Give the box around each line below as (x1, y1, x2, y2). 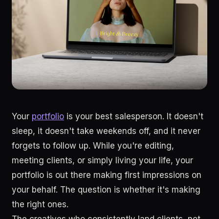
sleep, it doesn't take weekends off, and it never (12, 126, 200, 136)
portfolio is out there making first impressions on (12, 170, 201, 180)
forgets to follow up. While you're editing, (12, 141, 174, 151)
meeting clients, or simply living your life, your (12, 155, 193, 165)
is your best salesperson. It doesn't (64, 111, 203, 121)
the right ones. (12, 199, 68, 209)
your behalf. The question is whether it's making (12, 185, 200, 195)
